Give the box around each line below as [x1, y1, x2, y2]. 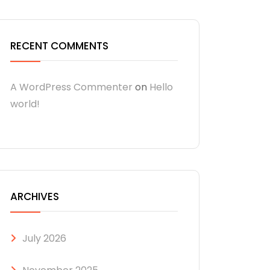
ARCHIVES [10, 189, 59, 204]
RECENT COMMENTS [10, 39, 108, 53]
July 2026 [22, 231, 66, 245]
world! [10, 97, 40, 111]
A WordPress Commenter [10, 80, 133, 94]
